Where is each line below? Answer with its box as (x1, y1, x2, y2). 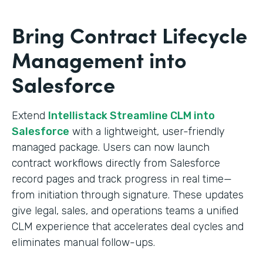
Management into (12, 43, 187, 74)
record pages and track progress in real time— (12, 172, 232, 186)
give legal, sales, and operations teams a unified (12, 204, 238, 217)
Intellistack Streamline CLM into (48, 109, 215, 122)
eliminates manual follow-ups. (12, 235, 155, 249)
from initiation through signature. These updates (12, 188, 244, 201)
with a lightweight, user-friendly (69, 124, 225, 138)
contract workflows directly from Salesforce (12, 156, 220, 170)
